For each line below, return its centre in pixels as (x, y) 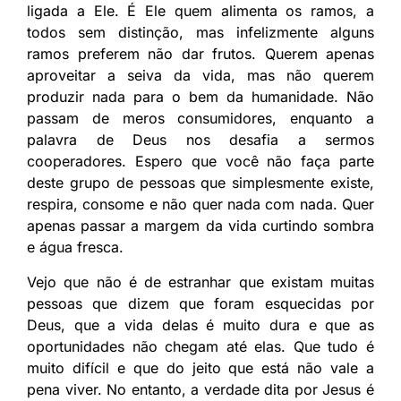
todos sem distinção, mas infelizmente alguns (200, 32)
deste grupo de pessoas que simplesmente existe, (200, 182)
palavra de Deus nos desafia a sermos (200, 139)
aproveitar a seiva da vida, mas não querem (200, 75)
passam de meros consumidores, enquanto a (200, 118)
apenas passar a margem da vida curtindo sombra (200, 225)
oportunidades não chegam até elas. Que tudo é (200, 346)
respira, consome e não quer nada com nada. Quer (200, 204)
